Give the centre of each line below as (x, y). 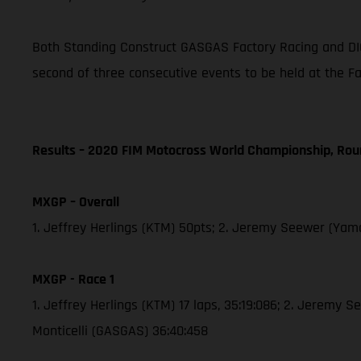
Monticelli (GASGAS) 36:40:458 (120, 330)
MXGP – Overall (76, 201)
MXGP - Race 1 (73, 279)
